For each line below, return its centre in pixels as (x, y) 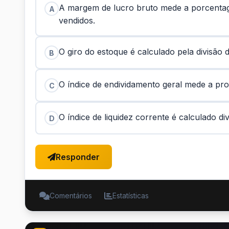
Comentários (71, 196)
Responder (78, 157)
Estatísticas (131, 196)
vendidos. (77, 20)
